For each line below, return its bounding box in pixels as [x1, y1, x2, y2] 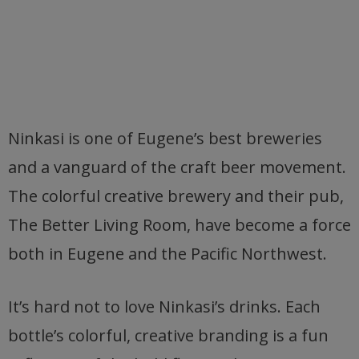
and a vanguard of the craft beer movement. [8, 156, 346, 178]
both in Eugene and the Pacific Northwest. [8, 243, 327, 264]
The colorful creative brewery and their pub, [8, 185, 344, 207]
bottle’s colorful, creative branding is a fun [8, 325, 329, 346]
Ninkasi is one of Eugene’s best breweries [8, 127, 322, 149]
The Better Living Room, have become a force [8, 214, 351, 236]
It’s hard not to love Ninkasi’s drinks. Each [8, 296, 321, 317]
